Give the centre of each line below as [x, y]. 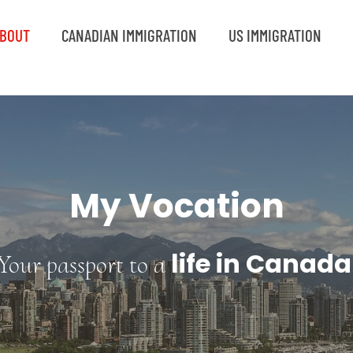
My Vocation [176, 206]
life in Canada [261, 264]
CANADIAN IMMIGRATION [129, 35]
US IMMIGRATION [275, 35]
